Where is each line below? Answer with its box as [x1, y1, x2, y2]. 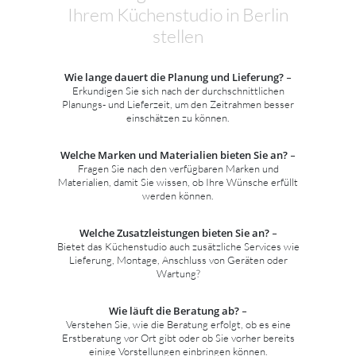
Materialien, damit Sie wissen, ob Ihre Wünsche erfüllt [58, 175, 298, 188]
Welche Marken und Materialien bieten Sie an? [60, 147, 288, 162]
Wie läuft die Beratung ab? [109, 303, 239, 318]
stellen [153, 24, 203, 47]
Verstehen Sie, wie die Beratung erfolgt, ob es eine [65, 317, 291, 331]
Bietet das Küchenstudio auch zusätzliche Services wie [56, 239, 300, 253]
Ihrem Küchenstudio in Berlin [68, 2, 288, 25]
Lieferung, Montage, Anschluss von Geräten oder [68, 253, 288, 266]
